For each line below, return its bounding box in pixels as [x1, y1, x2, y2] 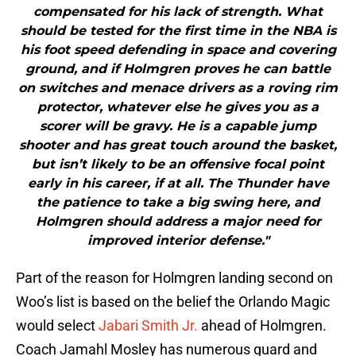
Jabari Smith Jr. [99, 317, 198, 335]
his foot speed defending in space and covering [20, 42, 336, 58]
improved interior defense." [87, 233, 269, 249]
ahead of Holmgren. [198, 317, 327, 335]
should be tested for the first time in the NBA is [20, 23, 336, 39]
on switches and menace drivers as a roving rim [18, 80, 338, 96]
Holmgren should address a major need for [35, 214, 321, 230]
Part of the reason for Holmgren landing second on [16, 269, 333, 287]
